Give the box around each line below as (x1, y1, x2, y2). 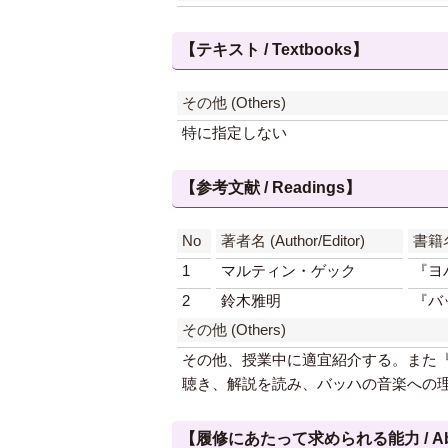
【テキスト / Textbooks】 (180, 41, 368, 58)
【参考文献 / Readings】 (180, 179, 361, 196)
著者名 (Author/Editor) (221, 232, 365, 249)
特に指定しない (182, 124, 287, 141)
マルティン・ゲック (221, 262, 356, 279)
